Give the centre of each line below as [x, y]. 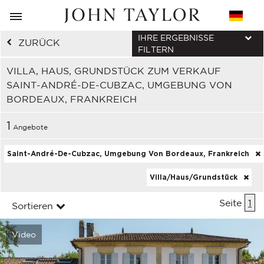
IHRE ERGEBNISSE [176, 38]
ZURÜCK [39, 42]
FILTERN [156, 49]
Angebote [29, 127]
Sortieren [32, 206]
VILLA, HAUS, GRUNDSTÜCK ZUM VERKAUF [114, 71]
